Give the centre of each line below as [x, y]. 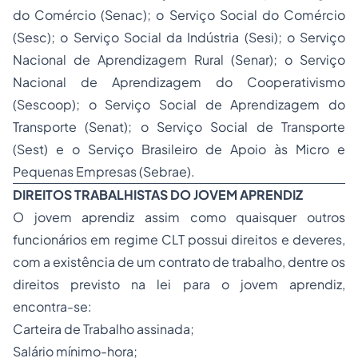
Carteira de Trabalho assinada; [103, 329]
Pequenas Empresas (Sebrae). [104, 172]
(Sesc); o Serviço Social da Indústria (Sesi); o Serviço [179, 38]
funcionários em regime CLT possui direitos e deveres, [179, 240]
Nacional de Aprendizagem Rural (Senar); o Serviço [179, 60]
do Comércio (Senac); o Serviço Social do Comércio [179, 15]
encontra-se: [52, 307]
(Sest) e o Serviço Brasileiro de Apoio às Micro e [179, 149]
